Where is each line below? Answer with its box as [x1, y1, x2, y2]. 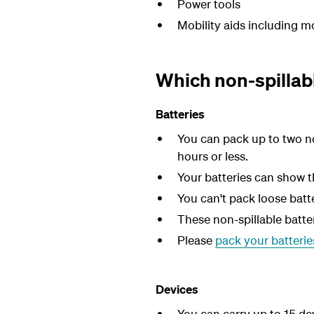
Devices [156, 282, 198, 296]
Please [177, 233, 215, 247]
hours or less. [177, 149, 248, 163]
